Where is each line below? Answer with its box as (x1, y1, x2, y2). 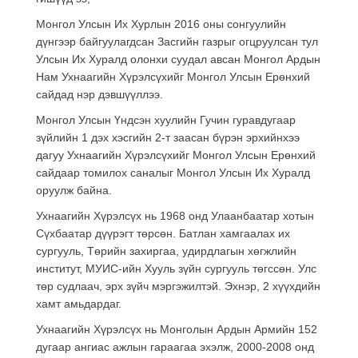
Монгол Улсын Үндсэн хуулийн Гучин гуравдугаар (36, 113, 296, 126)
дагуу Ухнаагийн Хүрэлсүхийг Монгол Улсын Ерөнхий (36, 148, 316, 161)
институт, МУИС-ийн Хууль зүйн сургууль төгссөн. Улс (36, 261, 316, 275)
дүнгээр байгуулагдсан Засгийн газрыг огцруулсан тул (36, 34, 318, 48)
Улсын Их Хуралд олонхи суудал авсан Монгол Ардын (36, 52, 320, 66)
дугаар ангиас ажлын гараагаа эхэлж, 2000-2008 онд (36, 340, 314, 353)
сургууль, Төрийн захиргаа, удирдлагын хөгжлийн (36, 244, 296, 257)
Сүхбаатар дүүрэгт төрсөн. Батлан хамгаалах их (36, 226, 290, 240)
